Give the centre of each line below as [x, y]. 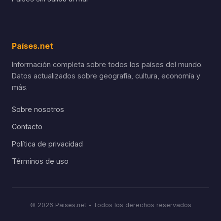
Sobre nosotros [38, 109]
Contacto [27, 126]
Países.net [33, 46]
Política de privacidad [47, 144]
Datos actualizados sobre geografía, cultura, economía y [106, 75]
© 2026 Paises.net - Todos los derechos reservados [110, 205]
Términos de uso [40, 161]
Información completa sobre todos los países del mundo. [107, 64]
